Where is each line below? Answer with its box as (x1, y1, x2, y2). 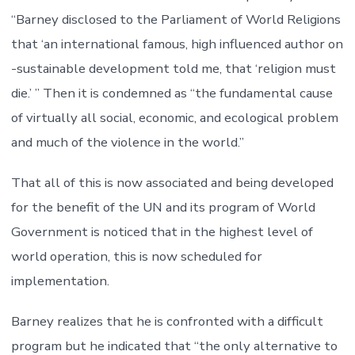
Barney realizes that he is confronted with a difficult (10, 312, 323, 331)
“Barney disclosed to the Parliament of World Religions (10, 10, 341, 29)
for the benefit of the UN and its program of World (10, 198, 315, 217)
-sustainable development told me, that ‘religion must (10, 59, 336, 78)
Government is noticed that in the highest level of (10, 223, 313, 242)
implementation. (10, 272, 109, 291)
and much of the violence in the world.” (10, 133, 244, 152)
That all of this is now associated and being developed (10, 174, 334, 193)
